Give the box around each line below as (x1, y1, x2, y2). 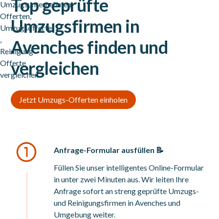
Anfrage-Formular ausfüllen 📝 (54, 145, 164, 154)
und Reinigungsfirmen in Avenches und (54, 198, 181, 207)
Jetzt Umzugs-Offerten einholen (19, 95, 128, 104)
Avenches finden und (11, 36, 168, 58)
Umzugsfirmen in (11, 15, 140, 37)
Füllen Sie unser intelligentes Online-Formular (54, 163, 204, 172)
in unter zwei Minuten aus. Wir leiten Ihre (54, 175, 189, 184)
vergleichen (11, 57, 99, 79)
